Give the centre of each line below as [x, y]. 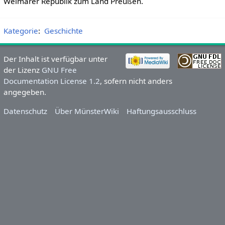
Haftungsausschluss [162, 111]
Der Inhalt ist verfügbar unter [55, 59]
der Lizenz [22, 70]
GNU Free [59, 70]
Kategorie [21, 31]
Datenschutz [25, 111]
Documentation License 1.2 [51, 81]
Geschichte [63, 31]
